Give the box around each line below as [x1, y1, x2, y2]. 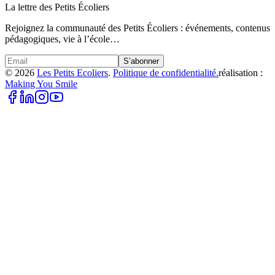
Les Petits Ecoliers [37, 67, 108, 78]
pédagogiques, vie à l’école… [5, 33, 120, 44]
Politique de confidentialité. [113, 67, 219, 78]
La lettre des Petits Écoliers [5, 1, 109, 12]
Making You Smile [5, 78, 77, 89]
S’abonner [123, 56, 159, 66]
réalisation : [219, 67, 263, 78]
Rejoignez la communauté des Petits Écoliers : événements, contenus [5, 22, 270, 33]
